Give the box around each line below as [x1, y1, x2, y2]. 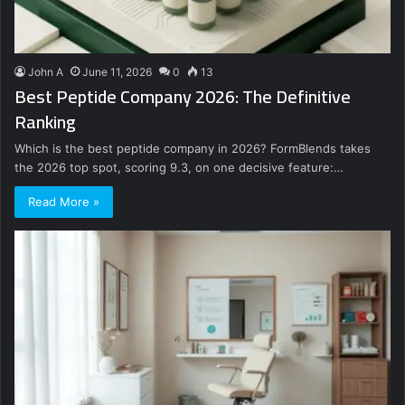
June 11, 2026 [82, 64, 152, 79]
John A [28, 64, 63, 79]
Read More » [28, 193, 99, 209]
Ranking [14, 104, 76, 138]
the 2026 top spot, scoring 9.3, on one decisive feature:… [14, 159, 344, 174]
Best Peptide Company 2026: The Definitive [14, 79, 351, 113]
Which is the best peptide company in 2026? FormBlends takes [14, 140, 371, 155]
